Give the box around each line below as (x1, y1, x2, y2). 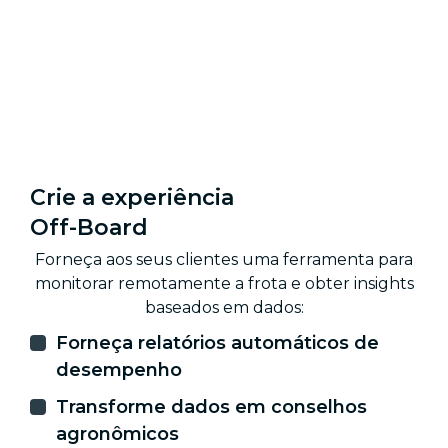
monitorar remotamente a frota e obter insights (34, 273, 414, 293)
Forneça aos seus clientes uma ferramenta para (35, 249, 413, 269)
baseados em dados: (144, 297, 304, 317)
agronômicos (56, 422, 179, 445)
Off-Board (30, 213, 148, 241)
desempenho (56, 358, 182, 381)
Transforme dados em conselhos (56, 395, 367, 418)
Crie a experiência (30, 183, 234, 211)
